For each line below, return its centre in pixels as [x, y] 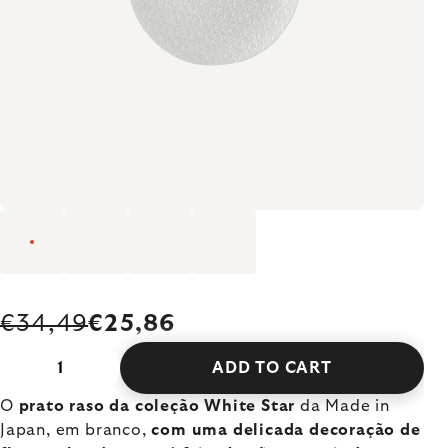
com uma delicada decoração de [286, 430]
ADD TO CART [272, 368]
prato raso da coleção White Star [159, 406]
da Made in [345, 406]
